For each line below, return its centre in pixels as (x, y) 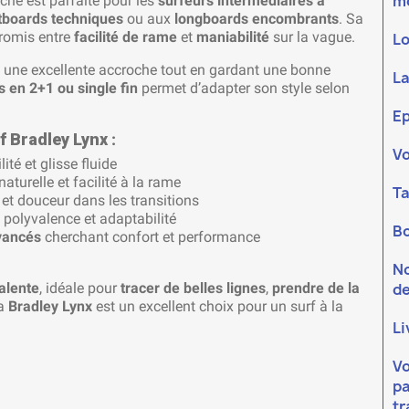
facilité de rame (126, 37)
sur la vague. (312, 37)
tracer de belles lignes (193, 288)
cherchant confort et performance (151, 237)
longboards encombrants (257, 19)
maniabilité (233, 37)
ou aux (149, 19)
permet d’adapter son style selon (244, 89)
